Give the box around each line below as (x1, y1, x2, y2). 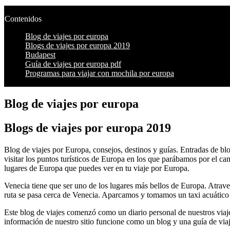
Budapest (25, 50, 55, 59)
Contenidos (5, 14, 42, 23)
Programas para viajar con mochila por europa (25, 68, 174, 78)
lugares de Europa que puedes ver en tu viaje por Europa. (4, 163, 189, 172)
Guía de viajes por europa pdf (25, 59, 121, 68)
